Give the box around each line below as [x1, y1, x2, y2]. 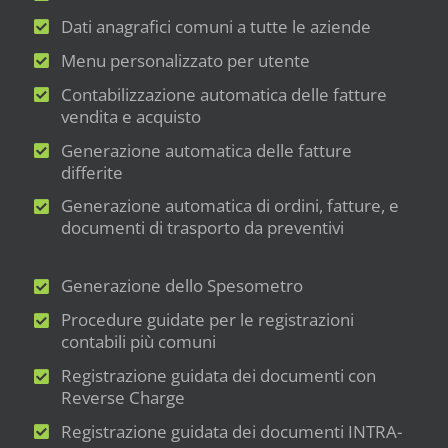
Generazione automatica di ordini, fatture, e [61, 194, 400, 218]
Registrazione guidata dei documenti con [61, 364, 377, 388]
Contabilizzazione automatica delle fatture [61, 82, 388, 106]
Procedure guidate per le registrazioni [61, 308, 355, 332]
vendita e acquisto [61, 104, 202, 128]
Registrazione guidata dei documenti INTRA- [61, 419, 403, 443]
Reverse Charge [61, 386, 186, 410]
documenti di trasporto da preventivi [61, 216, 345, 240]
